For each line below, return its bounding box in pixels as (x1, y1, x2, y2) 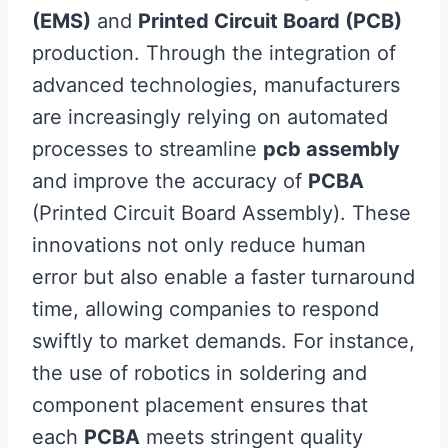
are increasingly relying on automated (32, 104, 388, 129)
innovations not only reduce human (32, 232, 366, 257)
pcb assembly (263, 136, 400, 161)
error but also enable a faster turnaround (32, 264, 415, 289)
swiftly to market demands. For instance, (32, 328, 415, 353)
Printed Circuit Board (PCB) (138, 8, 402, 33)
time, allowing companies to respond (32, 296, 379, 321)
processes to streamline (32, 136, 263, 161)
